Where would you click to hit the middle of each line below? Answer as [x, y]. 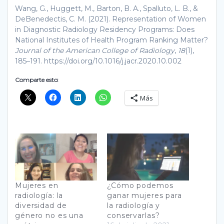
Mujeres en [37, 185]
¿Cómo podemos [140, 185]
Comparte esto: [37, 79]
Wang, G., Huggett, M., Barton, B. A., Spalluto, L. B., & [106, 8]
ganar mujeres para [144, 195]
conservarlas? [133, 215]
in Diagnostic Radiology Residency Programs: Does [105, 29]
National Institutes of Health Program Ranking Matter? [111, 40]
